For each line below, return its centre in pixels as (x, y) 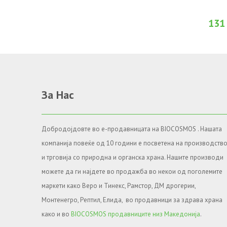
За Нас (58, 95)
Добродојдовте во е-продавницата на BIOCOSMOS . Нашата (132, 129)
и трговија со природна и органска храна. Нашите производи (133, 158)
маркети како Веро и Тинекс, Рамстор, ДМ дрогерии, (119, 186)
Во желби (205, 10)
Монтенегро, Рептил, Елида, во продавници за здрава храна (132, 200)
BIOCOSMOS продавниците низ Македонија (136, 214)
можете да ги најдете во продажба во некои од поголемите (132, 172)
